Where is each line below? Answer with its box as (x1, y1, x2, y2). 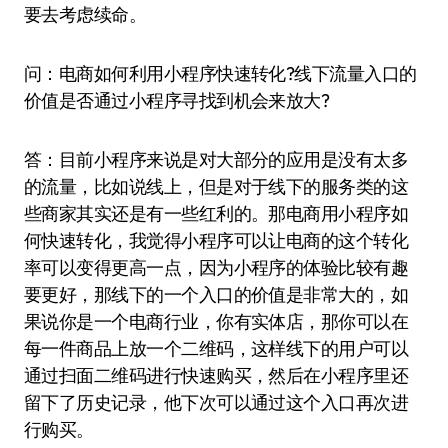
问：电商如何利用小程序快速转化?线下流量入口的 (24, 62, 417, 85)
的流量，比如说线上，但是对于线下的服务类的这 (24, 175, 409, 198)
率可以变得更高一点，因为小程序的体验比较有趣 (24, 256, 409, 279)
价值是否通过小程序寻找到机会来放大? (24, 89, 330, 112)
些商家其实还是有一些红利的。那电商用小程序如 (24, 202, 409, 225)
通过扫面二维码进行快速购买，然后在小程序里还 (24, 364, 409, 387)
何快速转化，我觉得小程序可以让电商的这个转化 (24, 229, 409, 252)
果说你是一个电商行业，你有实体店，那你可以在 (24, 310, 409, 333)
